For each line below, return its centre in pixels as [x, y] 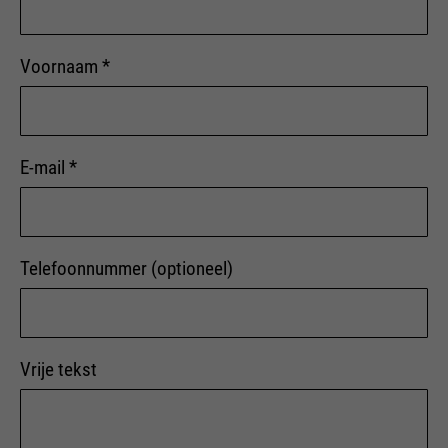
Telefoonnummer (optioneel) [126, 269]
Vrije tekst [58, 370]
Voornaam [61, 67]
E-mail [44, 168]
